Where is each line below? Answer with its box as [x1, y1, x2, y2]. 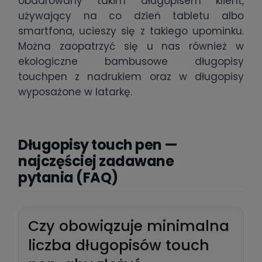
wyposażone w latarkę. [18, 85, 132, 99]
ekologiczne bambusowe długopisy [18, 54, 244, 69]
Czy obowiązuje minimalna [28, 216, 229, 237]
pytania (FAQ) [18, 168, 118, 188]
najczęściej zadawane [18, 151, 174, 171]
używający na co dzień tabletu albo [18, 9, 244, 23]
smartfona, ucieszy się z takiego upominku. [18, 24, 244, 39]
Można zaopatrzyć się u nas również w [18, 39, 244, 54]
